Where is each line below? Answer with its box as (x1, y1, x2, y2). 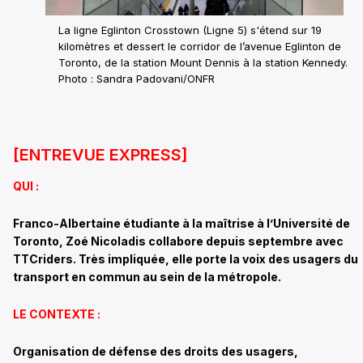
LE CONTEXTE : (13, 306, 100, 321)
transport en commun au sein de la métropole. (13, 269, 281, 284)
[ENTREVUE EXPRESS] (13, 144, 188, 164)
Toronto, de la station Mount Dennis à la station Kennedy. (58, 55, 348, 69)
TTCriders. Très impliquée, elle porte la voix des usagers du (13, 251, 358, 266)
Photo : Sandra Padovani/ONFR (58, 71, 215, 85)
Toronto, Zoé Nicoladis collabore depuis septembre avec (13, 233, 344, 248)
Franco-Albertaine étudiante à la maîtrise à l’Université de (13, 216, 350, 230)
